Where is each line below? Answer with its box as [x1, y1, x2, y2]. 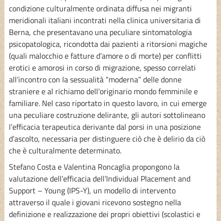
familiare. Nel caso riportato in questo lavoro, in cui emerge [8, 97, 207, 109]
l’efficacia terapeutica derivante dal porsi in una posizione [8, 120, 201, 133]
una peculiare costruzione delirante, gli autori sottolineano [8, 109, 205, 121]
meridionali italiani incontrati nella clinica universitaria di [8, 14, 201, 26]
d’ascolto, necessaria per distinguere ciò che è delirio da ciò [8, 132, 205, 145]
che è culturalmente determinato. [8, 144, 121, 156]
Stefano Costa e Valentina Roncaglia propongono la [8, 160, 180, 173]
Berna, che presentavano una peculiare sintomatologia [8, 26, 192, 38]
